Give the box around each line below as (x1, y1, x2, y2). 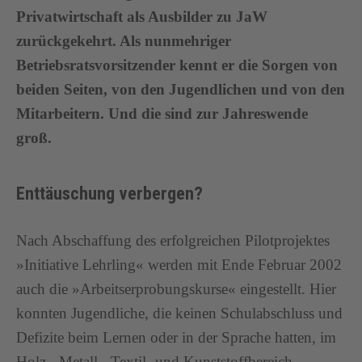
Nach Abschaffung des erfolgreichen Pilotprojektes (16, 232, 330, 249)
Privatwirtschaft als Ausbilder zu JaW (16, 8, 267, 25)
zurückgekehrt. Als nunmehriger (16, 32, 231, 49)
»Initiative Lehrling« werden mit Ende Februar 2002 (16, 256, 342, 273)
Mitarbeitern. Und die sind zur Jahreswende (16, 105, 308, 122)
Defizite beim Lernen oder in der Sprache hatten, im (16, 329, 336, 346)
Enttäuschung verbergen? (16, 183, 203, 204)
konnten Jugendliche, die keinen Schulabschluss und (16, 305, 343, 322)
